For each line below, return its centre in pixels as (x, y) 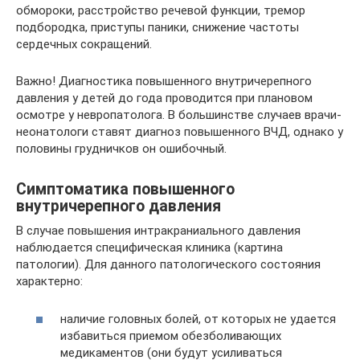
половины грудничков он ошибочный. (121, 149)
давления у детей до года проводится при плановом (164, 98)
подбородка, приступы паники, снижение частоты (157, 27)
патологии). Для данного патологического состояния (168, 264)
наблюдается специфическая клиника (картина (149, 247)
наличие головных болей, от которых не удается (198, 319)
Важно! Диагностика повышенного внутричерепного (164, 81)
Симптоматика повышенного (125, 190)
